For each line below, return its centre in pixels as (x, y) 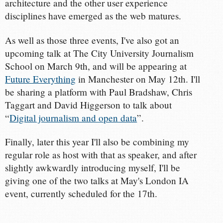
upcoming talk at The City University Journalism (100, 53)
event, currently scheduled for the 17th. (81, 193)
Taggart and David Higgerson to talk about (89, 105)
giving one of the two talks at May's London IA (97, 180)
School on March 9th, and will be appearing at (96, 66)
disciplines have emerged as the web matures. (93, 16)
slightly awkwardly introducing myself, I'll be (93, 167)
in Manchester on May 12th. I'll (138, 79)
